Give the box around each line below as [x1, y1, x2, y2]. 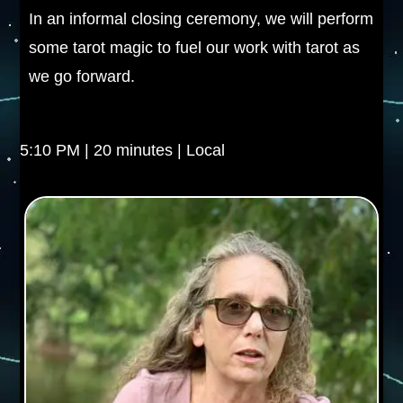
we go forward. [29, 67, 136, 85]
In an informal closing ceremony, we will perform [29, 10, 374, 28]
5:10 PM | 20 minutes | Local [20, 141, 226, 159]
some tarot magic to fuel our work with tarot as [29, 39, 361, 57]
